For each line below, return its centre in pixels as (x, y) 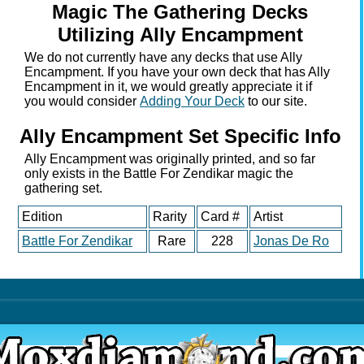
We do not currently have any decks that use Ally (163, 57)
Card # (220, 216)
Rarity (170, 216)
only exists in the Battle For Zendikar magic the (159, 173)
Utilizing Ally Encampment (180, 34)
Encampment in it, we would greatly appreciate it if (168, 86)
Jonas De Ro (291, 240)
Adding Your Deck (192, 101)
